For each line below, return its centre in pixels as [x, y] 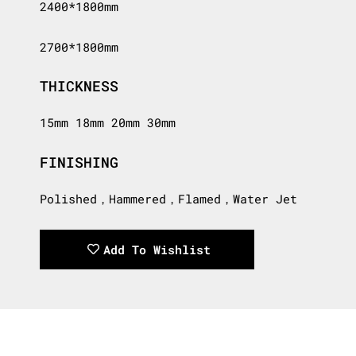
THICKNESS [79, 85]
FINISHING [79, 162]
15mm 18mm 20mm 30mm [108, 123]
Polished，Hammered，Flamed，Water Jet [168, 199]
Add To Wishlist [157, 249]
